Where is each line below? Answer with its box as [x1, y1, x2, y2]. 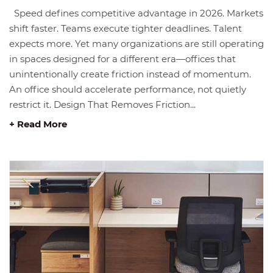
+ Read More [9, 118, 67, 130]
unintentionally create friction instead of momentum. [9, 68, 256, 80]
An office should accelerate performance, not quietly [9, 83, 246, 96]
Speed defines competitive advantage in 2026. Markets [9, 7, 263, 19]
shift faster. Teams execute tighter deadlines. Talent [9, 23, 242, 35]
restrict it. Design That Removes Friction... [9, 99, 196, 111]
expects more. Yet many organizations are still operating [9, 38, 264, 50]
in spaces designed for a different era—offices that [9, 53, 236, 65]
